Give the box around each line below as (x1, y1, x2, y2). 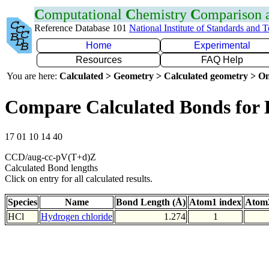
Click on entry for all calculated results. (5, 173, 153, 184)
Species (8, 196, 37, 207)
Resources (75, 55, 122, 65)
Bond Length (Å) (116, 196, 186, 207)
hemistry (136, 7, 190, 22)
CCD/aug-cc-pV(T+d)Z (5, 151, 96, 162)
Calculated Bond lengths (5, 162, 98, 173)
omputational (44, 7, 125, 22)
